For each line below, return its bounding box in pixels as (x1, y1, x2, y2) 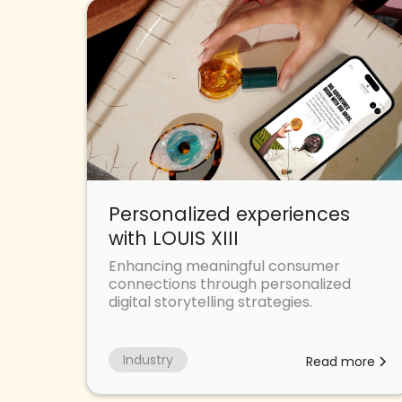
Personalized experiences (109, 200, 350, 227)
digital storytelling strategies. (109, 291, 312, 312)
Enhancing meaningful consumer (109, 255, 340, 276)
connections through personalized (109, 273, 351, 294)
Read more (305, 352, 375, 371)
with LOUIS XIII (109, 224, 239, 251)
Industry (123, 350, 173, 369)
